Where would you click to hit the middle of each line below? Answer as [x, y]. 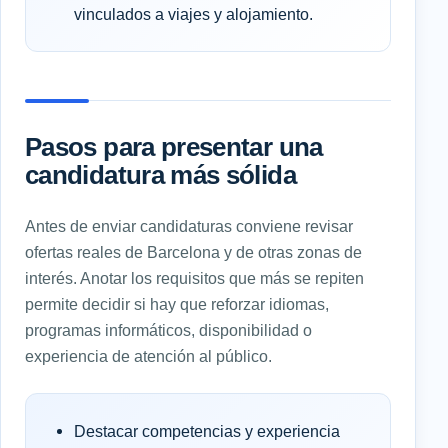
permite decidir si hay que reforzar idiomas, [177, 303]
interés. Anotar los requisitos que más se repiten [194, 277]
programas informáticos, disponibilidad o [168, 329]
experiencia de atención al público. [148, 355]
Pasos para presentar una [174, 146]
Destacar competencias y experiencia [207, 430]
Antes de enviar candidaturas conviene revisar [189, 225]
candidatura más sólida [160, 174]
